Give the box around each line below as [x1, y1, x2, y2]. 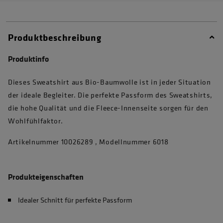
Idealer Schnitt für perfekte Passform [18, 195, 132, 206]
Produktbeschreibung [8, 31, 102, 44]
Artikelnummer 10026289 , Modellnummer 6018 [8, 136, 169, 147]
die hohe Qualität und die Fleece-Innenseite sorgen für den [8, 103, 209, 113]
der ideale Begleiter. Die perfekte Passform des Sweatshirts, [8, 90, 213, 101]
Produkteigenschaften [8, 171, 84, 183]
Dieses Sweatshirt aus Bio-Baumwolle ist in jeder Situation [8, 77, 211, 88]
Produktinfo [8, 53, 49, 65]
